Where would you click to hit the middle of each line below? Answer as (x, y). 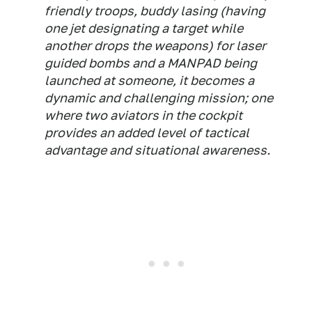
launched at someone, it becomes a (149, 80)
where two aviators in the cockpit (143, 115)
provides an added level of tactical (147, 133)
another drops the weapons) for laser (155, 46)
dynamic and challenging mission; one (159, 98)
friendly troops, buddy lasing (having (155, 11)
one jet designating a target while (144, 28)
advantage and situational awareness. (157, 150)
